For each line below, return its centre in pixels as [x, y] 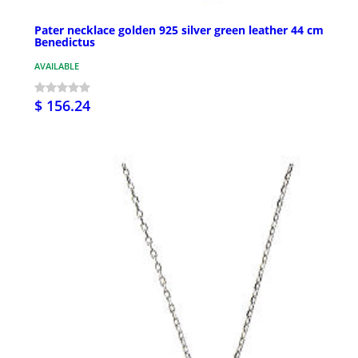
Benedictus [65, 42]
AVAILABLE [57, 66]
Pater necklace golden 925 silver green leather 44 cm [179, 30]
